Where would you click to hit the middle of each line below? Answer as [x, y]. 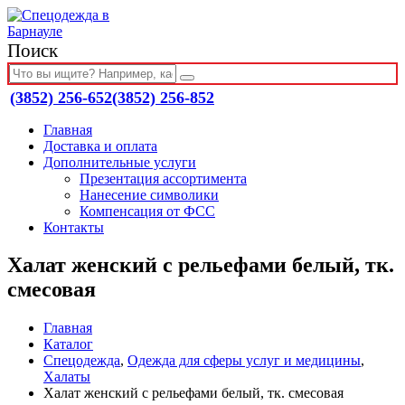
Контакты [74, 227]
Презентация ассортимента [163, 178]
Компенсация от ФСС [147, 211]
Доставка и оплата [100, 146]
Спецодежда [82, 361]
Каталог [68, 344]
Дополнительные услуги [120, 162]
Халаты [67, 377]
